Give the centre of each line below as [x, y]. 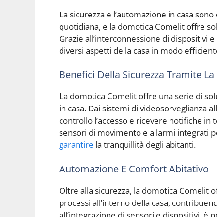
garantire [76, 145]
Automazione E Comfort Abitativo [134, 169]
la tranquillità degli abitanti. [145, 145]
